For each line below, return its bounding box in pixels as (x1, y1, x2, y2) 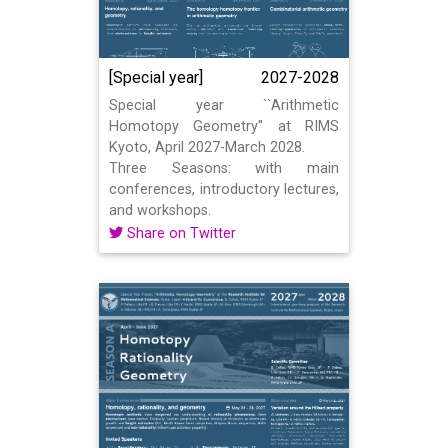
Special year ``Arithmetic (109, 97, 339, 114)
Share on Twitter (123, 225, 236, 242)
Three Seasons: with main (109, 160, 339, 177)
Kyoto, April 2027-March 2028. (109, 139, 305, 156)
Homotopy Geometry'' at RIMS (109, 118, 339, 135)
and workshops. (109, 202, 211, 219)
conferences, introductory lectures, (109, 181, 339, 198)
